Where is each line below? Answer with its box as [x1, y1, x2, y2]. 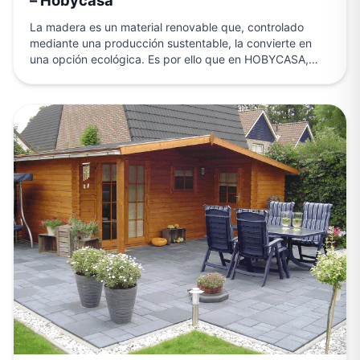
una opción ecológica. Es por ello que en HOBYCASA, [30, 52, 309, 67]
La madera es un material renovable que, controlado [30, 20, 304, 35]
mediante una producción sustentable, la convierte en [30, 36, 312, 51]
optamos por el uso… [30, 68, 140, 83]
